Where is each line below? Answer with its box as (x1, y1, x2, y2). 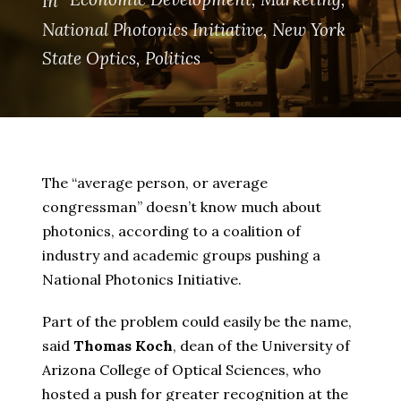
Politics (145, 47, 200, 70)
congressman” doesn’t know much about (42, 198, 321, 217)
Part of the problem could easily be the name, (42, 312, 352, 331)
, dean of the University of (173, 337, 350, 355)
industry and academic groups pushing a (42, 246, 320, 265)
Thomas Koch (73, 337, 173, 355)
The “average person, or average (42, 174, 268, 192)
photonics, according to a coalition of (42, 222, 301, 241)
